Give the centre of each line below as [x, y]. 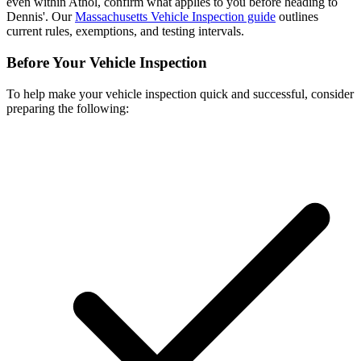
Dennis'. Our [41, 17]
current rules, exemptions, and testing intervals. [125, 31]
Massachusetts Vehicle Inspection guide [175, 17]
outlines [297, 17]
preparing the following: [68, 108]
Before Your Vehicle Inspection [107, 63]
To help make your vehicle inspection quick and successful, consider [180, 93]
